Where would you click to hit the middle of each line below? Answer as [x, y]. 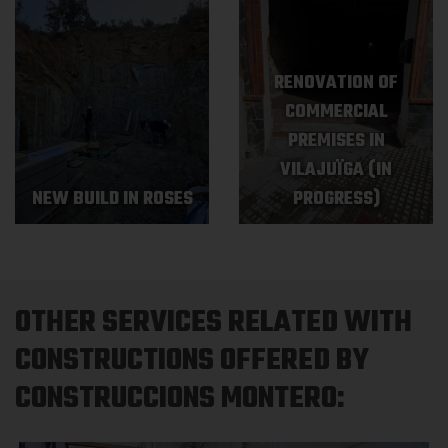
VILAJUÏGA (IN [336, 170]
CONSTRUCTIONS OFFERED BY [192, 361]
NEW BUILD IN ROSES [112, 199]
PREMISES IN [336, 141]
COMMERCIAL [336, 112]
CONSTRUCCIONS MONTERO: [180, 399]
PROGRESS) [336, 199]
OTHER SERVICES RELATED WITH [213, 323]
